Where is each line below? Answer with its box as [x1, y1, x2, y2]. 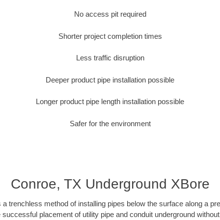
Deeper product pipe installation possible [46, 75, 174, 84]
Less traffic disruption [76, 54, 144, 62]
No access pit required [74, 10, 146, 19]
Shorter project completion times [58, 31, 162, 40]
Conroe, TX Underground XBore [10, 176, 210, 192]
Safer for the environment [69, 119, 151, 128]
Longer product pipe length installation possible [36, 97, 184, 106]
